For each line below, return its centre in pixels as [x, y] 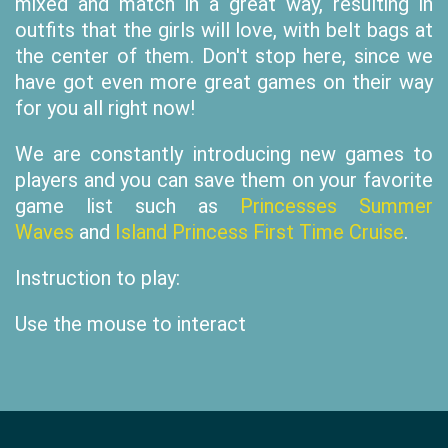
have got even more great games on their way [224, 82]
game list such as [127, 206]
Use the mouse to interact [130, 324]
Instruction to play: [97, 278]
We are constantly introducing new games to [224, 154]
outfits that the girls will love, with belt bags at [224, 30]
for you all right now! [105, 108]
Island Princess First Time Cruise [259, 232]
